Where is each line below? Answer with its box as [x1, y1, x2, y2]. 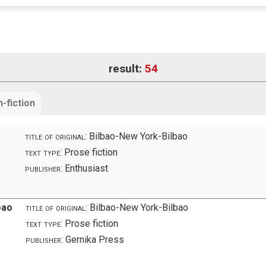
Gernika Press [63, 233, 125, 245]
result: [108, 62, 145, 76]
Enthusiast [62, 162, 109, 174]
